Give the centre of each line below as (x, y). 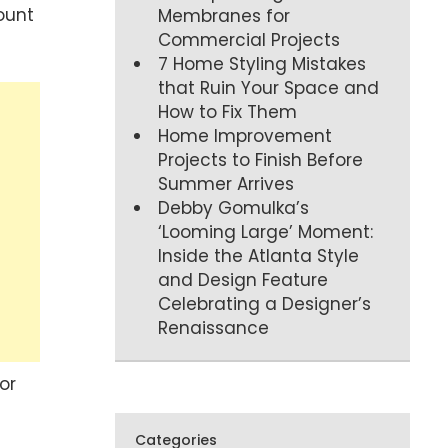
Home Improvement (245, 135)
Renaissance (214, 327)
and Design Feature (243, 279)
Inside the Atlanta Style (259, 255)
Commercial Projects (249, 39)
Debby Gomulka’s (234, 207)
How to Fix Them (228, 111)
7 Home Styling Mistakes (262, 63)
